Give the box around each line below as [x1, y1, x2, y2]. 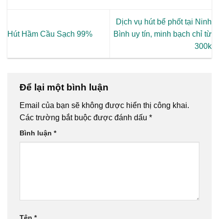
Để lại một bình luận [20, 82, 111, 92]
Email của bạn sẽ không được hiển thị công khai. [20, 101, 189, 110]
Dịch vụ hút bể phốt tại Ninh [116, 17, 212, 26]
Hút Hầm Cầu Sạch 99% [7, 29, 92, 38]
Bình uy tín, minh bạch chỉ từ [113, 29, 212, 38]
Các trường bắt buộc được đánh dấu [20, 113, 149, 122]
